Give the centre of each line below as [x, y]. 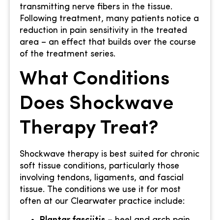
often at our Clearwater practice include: [102, 201]
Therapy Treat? [89, 128]
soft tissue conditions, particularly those [99, 166]
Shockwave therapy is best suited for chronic [110, 154]
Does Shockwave [96, 104]
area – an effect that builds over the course [108, 42]
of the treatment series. [68, 54]
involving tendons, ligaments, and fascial [102, 178]
